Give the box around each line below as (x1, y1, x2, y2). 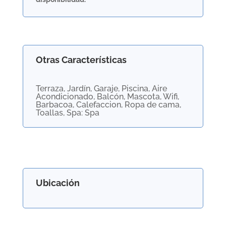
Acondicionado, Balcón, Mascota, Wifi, (35, 92, 179, 101)
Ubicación (35, 178, 80, 188)
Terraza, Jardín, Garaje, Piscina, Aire (35, 84, 167, 93)
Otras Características (35, 54, 127, 65)
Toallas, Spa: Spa (35, 108, 99, 118)
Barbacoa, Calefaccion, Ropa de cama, (35, 100, 181, 109)
